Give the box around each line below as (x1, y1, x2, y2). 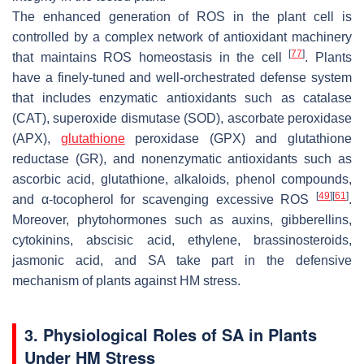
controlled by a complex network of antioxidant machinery (12, 30, 352, 45)
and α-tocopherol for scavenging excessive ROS (12, 193, 316, 207)
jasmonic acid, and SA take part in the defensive (12, 253, 352, 268)
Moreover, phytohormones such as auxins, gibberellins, (12, 213, 352, 227)
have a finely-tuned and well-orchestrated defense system (12, 71, 352, 85)
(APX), (12, 132, 61, 146)
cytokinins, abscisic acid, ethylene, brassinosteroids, (12, 233, 352, 248)
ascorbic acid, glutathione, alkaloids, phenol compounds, (12, 172, 352, 187)
